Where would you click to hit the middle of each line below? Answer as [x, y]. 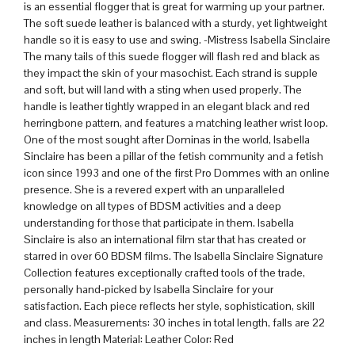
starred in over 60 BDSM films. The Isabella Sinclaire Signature [174, 256]
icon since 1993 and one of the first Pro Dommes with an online [177, 173]
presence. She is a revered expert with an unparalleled [154, 190]
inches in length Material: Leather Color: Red [129, 340]
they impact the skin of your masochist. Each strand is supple [171, 73]
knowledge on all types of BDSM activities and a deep [153, 206]
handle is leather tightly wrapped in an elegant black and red [167, 107]
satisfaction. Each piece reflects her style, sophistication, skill [169, 306]
